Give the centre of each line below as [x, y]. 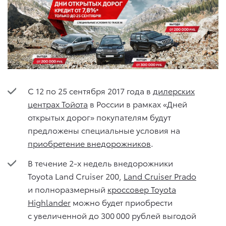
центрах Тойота [58, 103]
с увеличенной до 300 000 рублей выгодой [112, 215]
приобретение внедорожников [89, 143]
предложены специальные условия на [104, 130]
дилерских [174, 90]
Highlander [49, 202]
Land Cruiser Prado [160, 176]
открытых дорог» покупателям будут [99, 117]
